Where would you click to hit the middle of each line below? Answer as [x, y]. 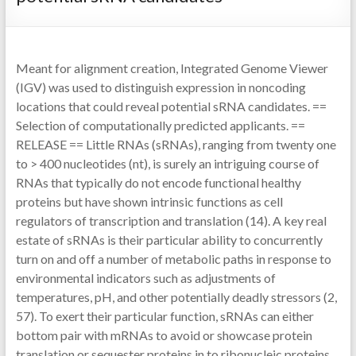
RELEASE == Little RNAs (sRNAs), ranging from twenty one [176, 144]
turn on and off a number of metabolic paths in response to [173, 259]
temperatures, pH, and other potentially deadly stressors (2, [176, 297]
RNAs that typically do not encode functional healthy [158, 182]
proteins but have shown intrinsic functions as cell [149, 201]
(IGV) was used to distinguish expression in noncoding [161, 87]
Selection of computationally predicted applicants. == [160, 125]
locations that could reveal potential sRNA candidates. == [171, 106]
